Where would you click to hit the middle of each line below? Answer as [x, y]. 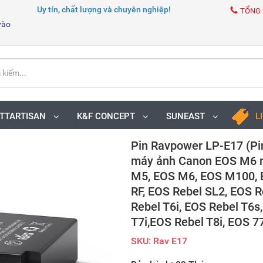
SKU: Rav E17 [159, 241]
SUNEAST [188, 116]
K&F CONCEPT [108, 116]
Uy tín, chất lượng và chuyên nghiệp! [104, 9]
